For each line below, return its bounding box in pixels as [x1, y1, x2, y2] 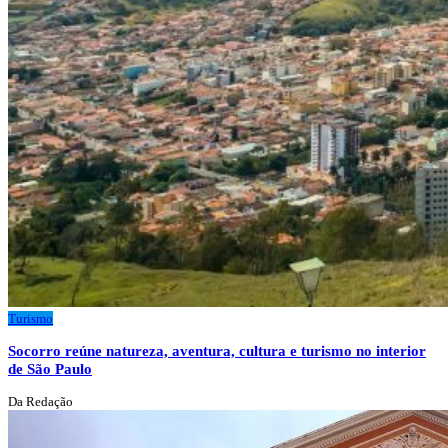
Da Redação [8, 393, 73, 409]
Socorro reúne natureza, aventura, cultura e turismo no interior [8, 342, 426, 360]
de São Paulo [8, 360, 92, 378]
